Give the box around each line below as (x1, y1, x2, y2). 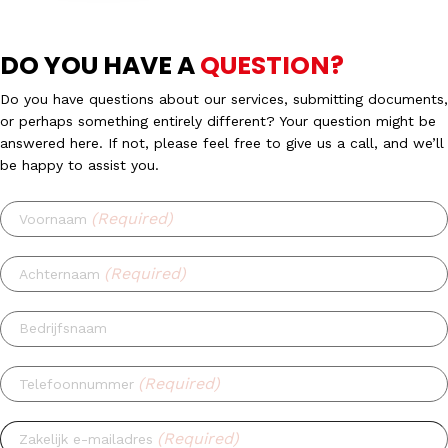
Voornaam (19, 210, 87, 227)
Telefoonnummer (19, 375, 134, 392)
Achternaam (19, 265, 100, 282)
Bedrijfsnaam (19, 319, 107, 336)
